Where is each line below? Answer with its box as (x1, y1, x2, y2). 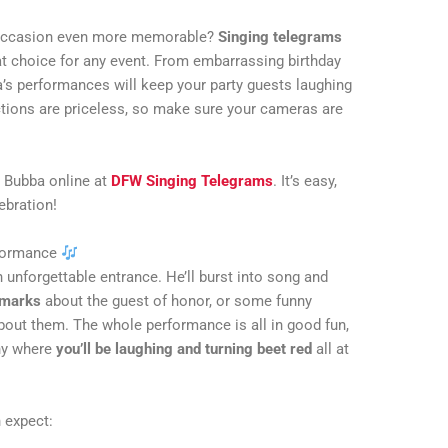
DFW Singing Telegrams (111, 172, 274, 191)
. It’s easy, (273, 172, 338, 191)
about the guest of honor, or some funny (41, 292, 313, 311)
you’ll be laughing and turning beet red (56, 340, 313, 359)
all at (312, 340, 350, 359)
